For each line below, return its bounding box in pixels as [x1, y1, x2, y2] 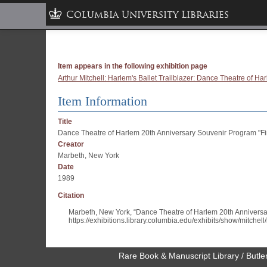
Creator [58, 140, 84, 148]
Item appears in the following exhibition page [58, 62, 207, 70]
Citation [58, 191, 84, 200]
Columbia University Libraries [66, 9, 229, 20]
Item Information [58, 94, 147, 108]
